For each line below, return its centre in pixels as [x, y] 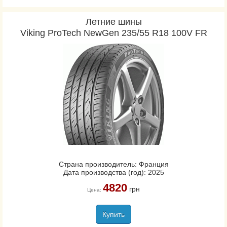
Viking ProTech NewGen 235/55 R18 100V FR [113, 33]
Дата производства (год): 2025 [113, 172]
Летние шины [113, 22]
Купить [113, 214]
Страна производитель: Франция [113, 164]
